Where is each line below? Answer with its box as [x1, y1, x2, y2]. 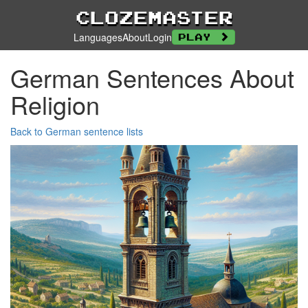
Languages [73, 30, 122, 44]
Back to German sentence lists [10, 124, 143, 138]
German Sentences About [10, 60, 294, 95]
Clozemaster [75, 7, 233, 27]
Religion [10, 87, 100, 122]
